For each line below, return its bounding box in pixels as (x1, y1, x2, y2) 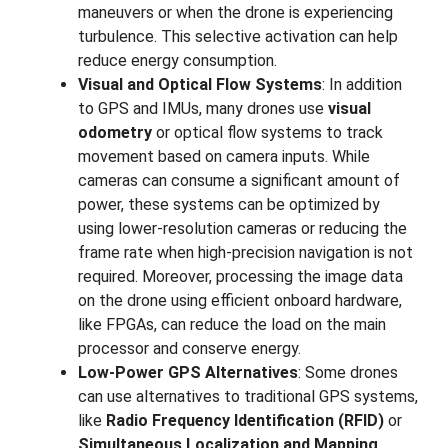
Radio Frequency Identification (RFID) (106, 411, 384, 431)
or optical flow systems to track (152, 123, 383, 143)
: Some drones (298, 363, 398, 383)
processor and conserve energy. (78, 339, 301, 359)
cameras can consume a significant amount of (78, 171, 400, 191)
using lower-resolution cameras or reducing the (78, 219, 407, 239)
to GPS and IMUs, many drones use (78, 99, 328, 119)
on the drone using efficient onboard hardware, (78, 291, 402, 311)
